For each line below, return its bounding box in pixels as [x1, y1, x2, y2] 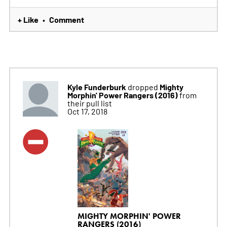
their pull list [67, 98, 112, 108]
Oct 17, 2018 [67, 106, 107, 116]
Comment [49, 14, 84, 25]
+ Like [17, 14, 39, 25]
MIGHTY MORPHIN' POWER [77, 211, 181, 221]
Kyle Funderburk [67, 81, 126, 92]
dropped [126, 82, 160, 92]
